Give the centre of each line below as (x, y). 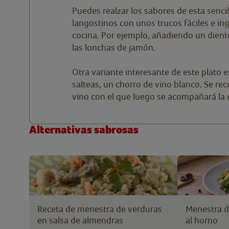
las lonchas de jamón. (114, 48)
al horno (201, 220)
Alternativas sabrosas (84, 130)
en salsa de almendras (80, 220)
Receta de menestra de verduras (100, 209)
